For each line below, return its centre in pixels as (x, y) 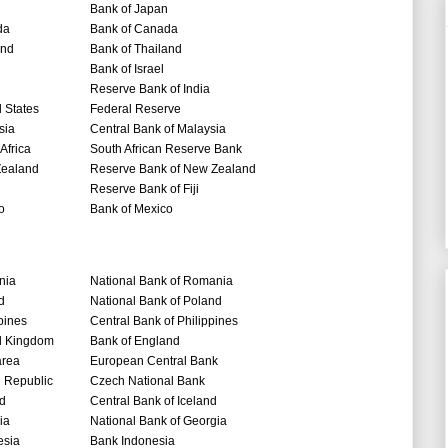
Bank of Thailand (136, 49)
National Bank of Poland (156, 301)
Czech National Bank (147, 381)
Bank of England (135, 341)
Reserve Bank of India (151, 89)
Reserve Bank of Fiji (144, 189)
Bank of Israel (127, 69)
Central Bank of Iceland (153, 401)
